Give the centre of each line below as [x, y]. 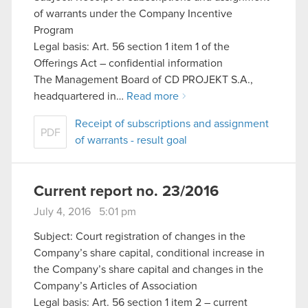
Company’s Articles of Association [115, 286]
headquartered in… [80, 97]
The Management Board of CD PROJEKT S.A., [143, 80]
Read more [153, 97]
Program [54, 31]
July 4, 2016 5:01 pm [85, 212]
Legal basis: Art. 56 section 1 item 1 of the [132, 47]
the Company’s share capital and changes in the [148, 269]
